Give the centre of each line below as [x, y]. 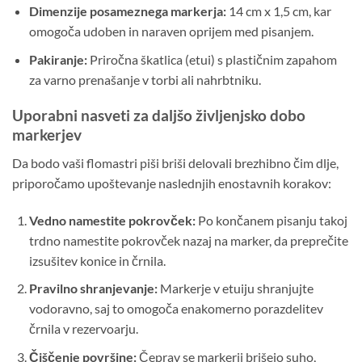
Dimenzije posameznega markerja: [127, 11]
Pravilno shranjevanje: [93, 288]
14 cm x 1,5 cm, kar [278, 11]
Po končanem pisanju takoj [271, 220]
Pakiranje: [58, 59]
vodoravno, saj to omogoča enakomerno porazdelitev [176, 309]
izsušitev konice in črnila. [97, 260]
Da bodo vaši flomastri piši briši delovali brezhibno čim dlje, [175, 163]
